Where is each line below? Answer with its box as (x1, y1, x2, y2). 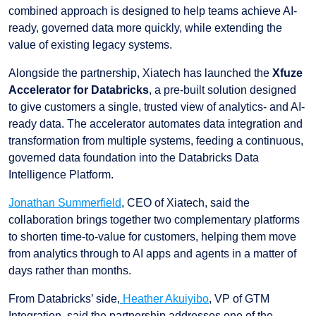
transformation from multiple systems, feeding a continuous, (8, 135, 303, 147)
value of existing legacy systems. (8, 39, 172, 51)
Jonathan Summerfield (8, 197, 121, 209)
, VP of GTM (209, 293, 269, 305)
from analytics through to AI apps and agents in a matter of (8, 248, 296, 260)
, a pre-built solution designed (149, 84, 296, 97)
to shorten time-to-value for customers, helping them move (8, 231, 296, 243)
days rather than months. (8, 265, 131, 277)
